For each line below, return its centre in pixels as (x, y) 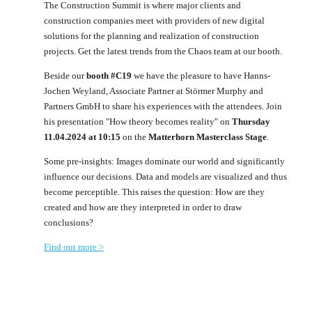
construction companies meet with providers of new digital (154, 20)
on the (134, 136)
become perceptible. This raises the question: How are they (154, 192)
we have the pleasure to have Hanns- (201, 75)
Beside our (65, 75)
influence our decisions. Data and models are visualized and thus (165, 176)
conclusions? (69, 222)
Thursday (251, 121)
